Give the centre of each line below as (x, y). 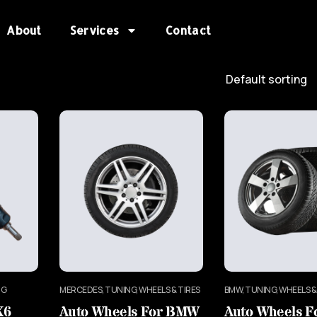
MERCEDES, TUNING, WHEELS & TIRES (130, 290)
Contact (189, 30)
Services (94, 30)
